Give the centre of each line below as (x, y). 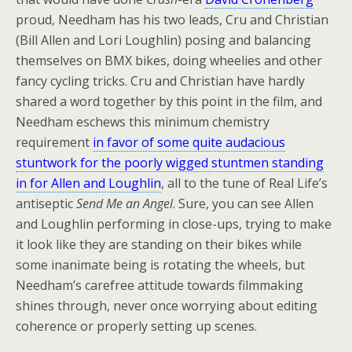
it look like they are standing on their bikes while (159, 244)
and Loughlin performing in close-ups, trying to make (174, 224)
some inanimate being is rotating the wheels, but (160, 265)
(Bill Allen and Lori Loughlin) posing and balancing (163, 40)
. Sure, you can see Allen (243, 203)
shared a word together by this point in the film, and (169, 101)
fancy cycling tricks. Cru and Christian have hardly (160, 81)
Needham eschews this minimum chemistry (143, 122)
